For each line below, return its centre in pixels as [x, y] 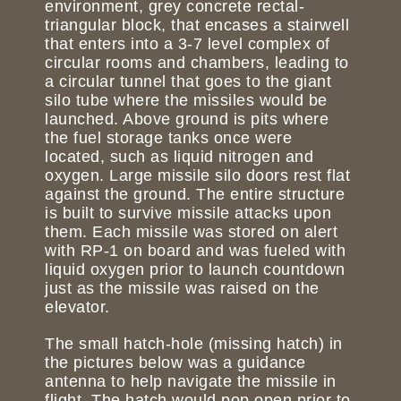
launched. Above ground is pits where [187, 119]
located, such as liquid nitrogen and [179, 157]
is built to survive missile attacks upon [188, 213]
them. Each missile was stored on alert [191, 232]
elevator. [77, 307]
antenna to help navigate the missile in [191, 382]
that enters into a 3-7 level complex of [188, 44]
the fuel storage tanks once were [168, 138]
